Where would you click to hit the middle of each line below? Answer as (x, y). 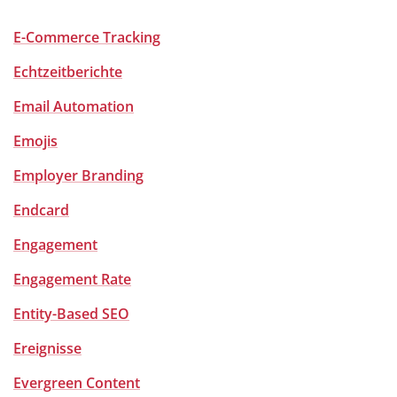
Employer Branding (78, 175)
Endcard (41, 210)
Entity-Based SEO (71, 314)
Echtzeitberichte (68, 72)
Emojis (35, 141)
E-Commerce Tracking (87, 37)
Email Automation (74, 106)
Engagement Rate (72, 279)
